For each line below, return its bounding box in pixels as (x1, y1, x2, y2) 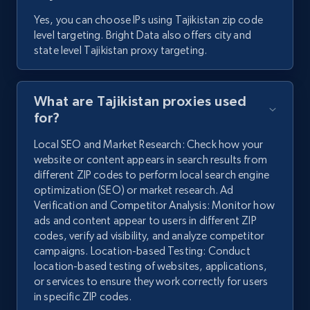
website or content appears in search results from (34, 153, 267, 167)
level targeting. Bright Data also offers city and (34, 28, 251, 42)
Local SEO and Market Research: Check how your (34, 138, 264, 152)
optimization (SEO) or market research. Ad (34, 183, 234, 197)
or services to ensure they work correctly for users (34, 275, 268, 289)
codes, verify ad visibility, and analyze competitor (34, 229, 265, 243)
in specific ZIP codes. (34, 290, 132, 304)
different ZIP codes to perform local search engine (34, 168, 270, 182)
